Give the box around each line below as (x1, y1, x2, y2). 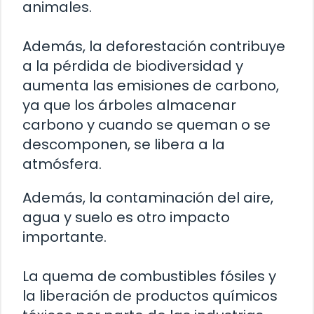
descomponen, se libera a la (22, 134, 225, 154)
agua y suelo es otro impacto (22, 207, 230, 227)
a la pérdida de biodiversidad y (22, 55, 243, 76)
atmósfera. (22, 153, 102, 174)
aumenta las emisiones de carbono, (22, 75, 279, 95)
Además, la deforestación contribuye (22, 36, 285, 56)
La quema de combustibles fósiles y (22, 266, 276, 286)
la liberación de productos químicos (22, 285, 278, 306)
